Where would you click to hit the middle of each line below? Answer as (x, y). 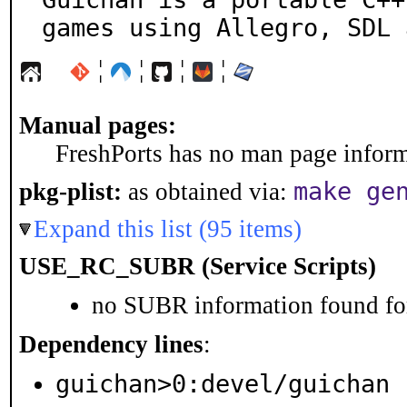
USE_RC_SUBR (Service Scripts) (198, 266)
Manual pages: (98, 125)
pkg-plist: (70, 192)
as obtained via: (208, 192)
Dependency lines (111, 344)
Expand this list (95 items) (168, 229)
